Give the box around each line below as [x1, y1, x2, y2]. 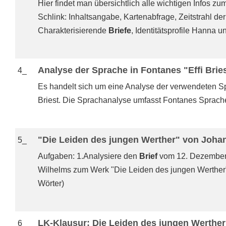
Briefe [108, 26, 131, 35]
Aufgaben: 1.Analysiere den [38, 152, 139, 160]
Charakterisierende [38, 26, 108, 35]
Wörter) [38, 179, 64, 188]
